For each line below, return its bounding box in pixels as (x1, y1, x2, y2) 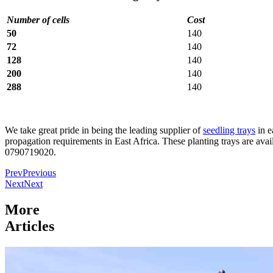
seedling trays (203, 125, 255, 136)
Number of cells (7, 15, 69, 26)
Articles (5, 218, 54, 235)
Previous (23, 168, 56, 179)
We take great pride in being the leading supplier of (5, 125, 203, 136)
